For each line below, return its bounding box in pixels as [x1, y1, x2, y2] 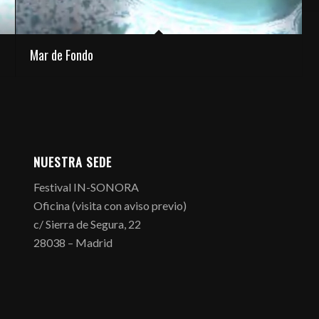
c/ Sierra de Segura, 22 [33, 217, 141, 231]
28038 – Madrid [33, 236, 113, 250]
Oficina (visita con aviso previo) [33, 199, 187, 213]
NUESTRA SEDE [33, 152, 112, 171]
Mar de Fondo [29, 45, 93, 64]
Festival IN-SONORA [33, 180, 139, 194]
